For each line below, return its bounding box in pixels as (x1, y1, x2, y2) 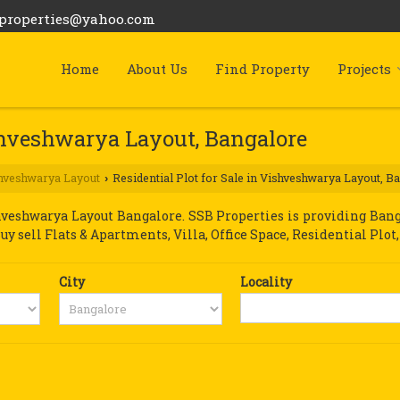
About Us (127, 60, 187, 78)
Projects (337, 60, 391, 78)
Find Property (215, 60, 310, 78)
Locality (240, 273, 293, 290)
